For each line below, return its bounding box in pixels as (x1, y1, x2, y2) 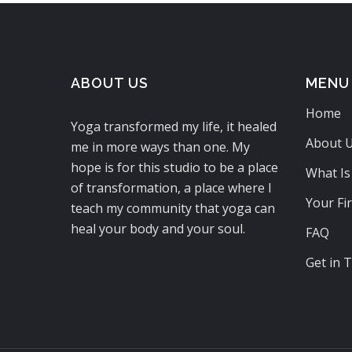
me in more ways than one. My (71, 138, 250, 156)
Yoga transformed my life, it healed (71, 118, 277, 136)
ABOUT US (71, 75, 148, 92)
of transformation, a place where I (71, 179, 272, 197)
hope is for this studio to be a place (71, 159, 278, 177)
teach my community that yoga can (71, 200, 275, 218)
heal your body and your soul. (71, 220, 245, 238)
